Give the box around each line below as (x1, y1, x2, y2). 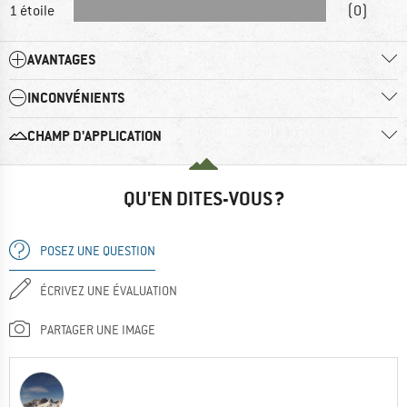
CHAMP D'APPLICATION (27, 125, 162, 145)
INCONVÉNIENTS (27, 87, 125, 107)
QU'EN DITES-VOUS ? (123, 185, 284, 211)
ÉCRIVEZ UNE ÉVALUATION (40, 282, 177, 299)
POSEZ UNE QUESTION (40, 242, 155, 259)
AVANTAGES (27, 49, 96, 69)
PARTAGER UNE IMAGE (40, 321, 155, 338)
